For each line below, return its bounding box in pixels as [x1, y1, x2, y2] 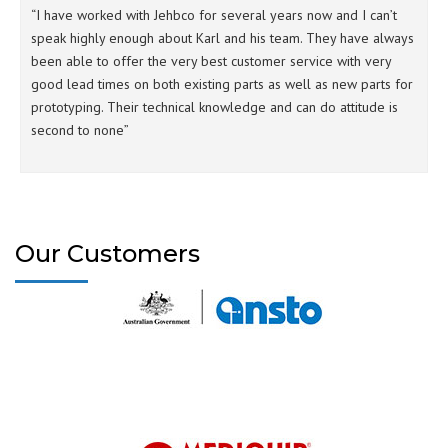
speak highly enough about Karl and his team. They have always [31, 28, 414, 47]
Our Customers [15, 238, 200, 268]
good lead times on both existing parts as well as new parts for [31, 74, 413, 93]
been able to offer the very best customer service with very [31, 51, 391, 70]
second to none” [31, 120, 129, 139]
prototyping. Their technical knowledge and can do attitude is [31, 97, 398, 116]
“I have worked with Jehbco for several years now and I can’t [31, 5, 397, 24]
